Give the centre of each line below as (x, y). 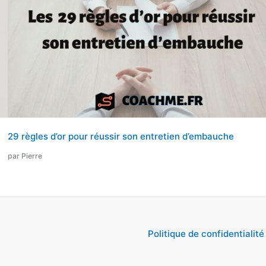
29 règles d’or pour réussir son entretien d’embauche (121, 137)
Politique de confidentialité (206, 233)
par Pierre (25, 156)
